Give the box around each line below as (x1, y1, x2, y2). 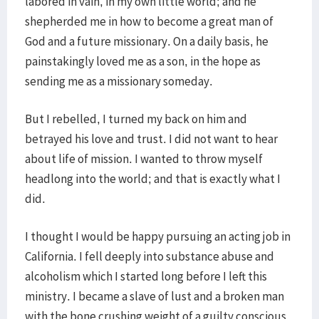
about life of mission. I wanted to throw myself (25, 151, 263, 167)
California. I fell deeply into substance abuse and (25, 249, 274, 264)
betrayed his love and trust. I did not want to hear (25, 131, 278, 147)
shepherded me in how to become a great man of (25, 14, 273, 29)
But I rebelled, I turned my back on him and (25, 111, 247, 127)
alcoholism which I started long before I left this (25, 268, 267, 284)
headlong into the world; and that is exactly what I (25, 171, 281, 187)
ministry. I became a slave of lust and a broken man (25, 288, 284, 304)
